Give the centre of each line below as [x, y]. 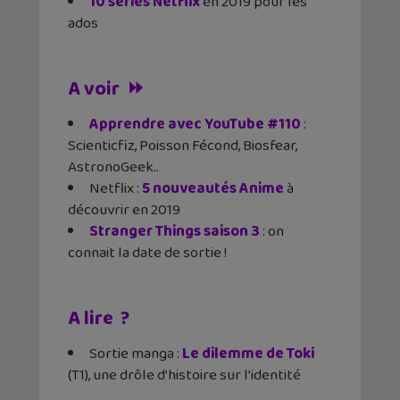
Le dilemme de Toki [248, 354]
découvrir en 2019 [124, 211]
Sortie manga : [136, 354]
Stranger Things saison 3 [175, 232]
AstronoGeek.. [113, 168]
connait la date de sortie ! [147, 254]
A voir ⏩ [106, 90]
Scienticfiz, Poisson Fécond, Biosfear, [183, 146]
